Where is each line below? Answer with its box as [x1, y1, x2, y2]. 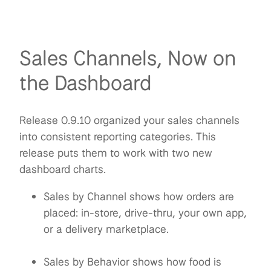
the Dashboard [19, 68, 152, 96]
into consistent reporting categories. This [19, 129, 216, 144]
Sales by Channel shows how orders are [44, 189, 234, 204]
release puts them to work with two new [19, 145, 212, 160]
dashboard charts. [19, 162, 106, 177]
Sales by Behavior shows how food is [44, 254, 221, 269]
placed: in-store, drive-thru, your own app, [44, 205, 247, 220]
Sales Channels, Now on [19, 44, 236, 71]
